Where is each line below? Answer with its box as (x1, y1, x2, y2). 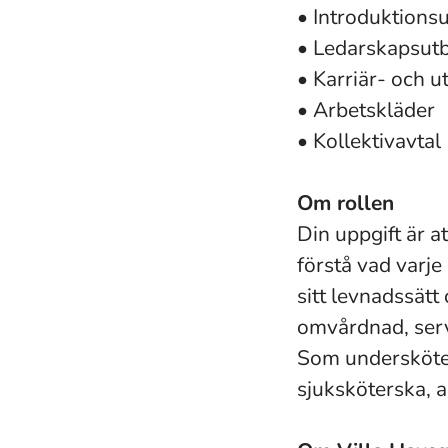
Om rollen (297, 189, 394, 217)
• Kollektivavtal (297, 127, 441, 155)
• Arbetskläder (297, 96, 435, 124)
